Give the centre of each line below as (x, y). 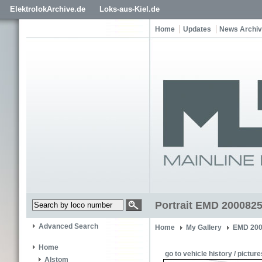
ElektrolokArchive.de (48, 9)
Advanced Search (68, 227)
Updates (197, 29)
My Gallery (204, 227)
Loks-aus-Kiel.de (130, 9)
